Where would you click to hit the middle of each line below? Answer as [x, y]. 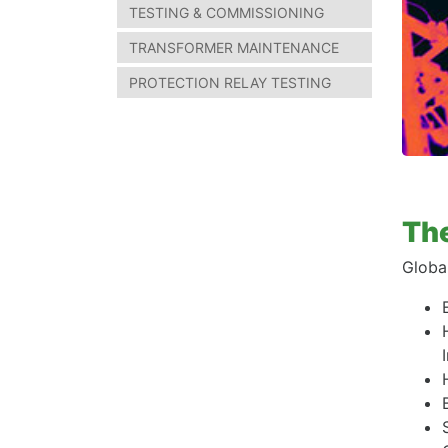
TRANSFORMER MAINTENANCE [234, 47]
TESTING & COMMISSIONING [226, 12]
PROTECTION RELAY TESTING [230, 82]
